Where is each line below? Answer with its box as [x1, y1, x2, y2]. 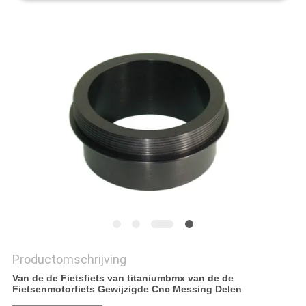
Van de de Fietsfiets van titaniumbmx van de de [12, 273, 234, 284]
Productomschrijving [12, 252, 126, 267]
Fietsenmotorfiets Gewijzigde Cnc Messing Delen [12, 283, 242, 295]
